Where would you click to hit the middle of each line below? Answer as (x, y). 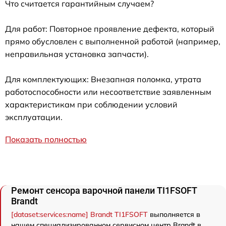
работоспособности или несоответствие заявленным (108, 92)
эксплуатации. (34, 117)
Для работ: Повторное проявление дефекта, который (110, 29)
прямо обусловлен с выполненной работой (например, (113, 41)
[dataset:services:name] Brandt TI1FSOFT (79, 214)
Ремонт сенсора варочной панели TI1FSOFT (104, 190)
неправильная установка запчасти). (77, 54)
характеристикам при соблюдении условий (91, 104)
